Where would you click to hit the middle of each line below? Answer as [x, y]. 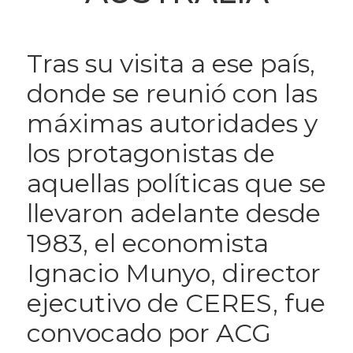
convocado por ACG [149, 333]
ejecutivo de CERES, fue [176, 303]
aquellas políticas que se [176, 183]
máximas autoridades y [172, 123]
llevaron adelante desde [173, 213]
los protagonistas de [150, 153]
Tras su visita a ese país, [171, 63]
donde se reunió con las [172, 93]
